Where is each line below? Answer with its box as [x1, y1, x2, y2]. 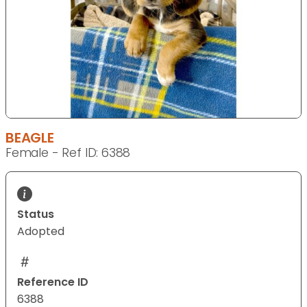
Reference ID [17, 274, 88, 291]
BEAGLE [5, 128, 54, 148]
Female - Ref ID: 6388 [5, 145, 131, 162]
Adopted [17, 223, 64, 240]
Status [17, 206, 54, 223]
